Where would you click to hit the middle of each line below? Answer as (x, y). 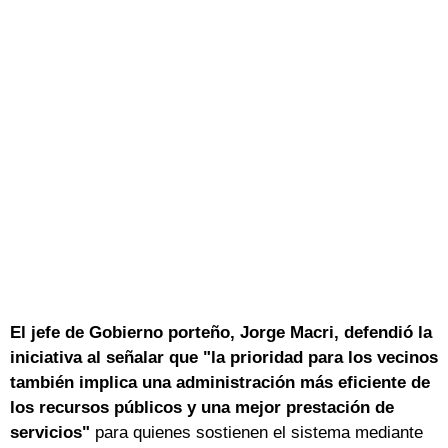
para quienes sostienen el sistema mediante (256, 433)
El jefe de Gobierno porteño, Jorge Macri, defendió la (221, 333)
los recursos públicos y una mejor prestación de (202, 408)
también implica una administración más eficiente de (220, 383)
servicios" (50, 433)
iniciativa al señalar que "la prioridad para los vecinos (224, 358)
